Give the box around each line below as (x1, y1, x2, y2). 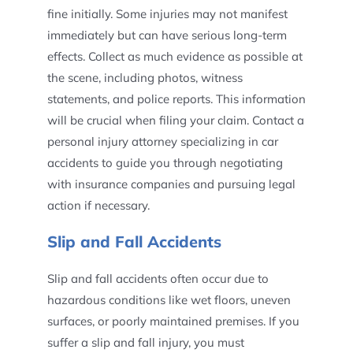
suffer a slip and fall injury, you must (46, 335, 244, 350)
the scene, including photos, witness (46, 70, 243, 85)
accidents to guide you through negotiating (46, 155, 283, 170)
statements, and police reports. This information (46, 91, 306, 106)
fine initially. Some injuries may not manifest (46, 6, 288, 21)
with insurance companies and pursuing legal (46, 176, 295, 191)
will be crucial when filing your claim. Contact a (46, 113, 304, 128)
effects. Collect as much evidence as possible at (46, 49, 303, 64)
